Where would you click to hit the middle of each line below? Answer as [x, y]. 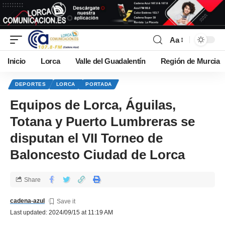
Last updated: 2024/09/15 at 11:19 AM [62, 213]
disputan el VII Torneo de [86, 138]
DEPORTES [31, 84]
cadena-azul [27, 201]
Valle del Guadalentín [110, 62]
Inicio [17, 62]
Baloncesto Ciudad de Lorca [97, 155]
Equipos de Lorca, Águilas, [93, 105]
